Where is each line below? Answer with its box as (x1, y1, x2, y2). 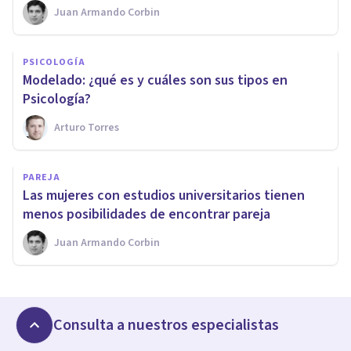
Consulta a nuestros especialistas (53, 313, 279, 336)
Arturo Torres (54, 119, 119, 136)
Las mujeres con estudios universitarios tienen (23, 185, 305, 205)
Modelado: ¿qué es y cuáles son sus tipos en (23, 70, 288, 90)
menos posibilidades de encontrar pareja (23, 204, 270, 224)
